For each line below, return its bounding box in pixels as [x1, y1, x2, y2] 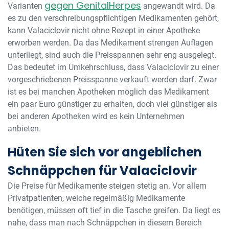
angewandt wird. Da [141, 1, 215, 11]
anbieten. [8, 124, 43, 133]
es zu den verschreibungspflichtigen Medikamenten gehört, [8, 13, 219, 23]
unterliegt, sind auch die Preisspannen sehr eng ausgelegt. [8, 50, 216, 60]
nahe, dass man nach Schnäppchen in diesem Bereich [8, 218, 202, 227]
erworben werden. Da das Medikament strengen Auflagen [8, 38, 213, 48]
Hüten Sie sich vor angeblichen [8, 144, 202, 161]
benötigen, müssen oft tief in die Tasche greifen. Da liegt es [8, 205, 220, 215]
